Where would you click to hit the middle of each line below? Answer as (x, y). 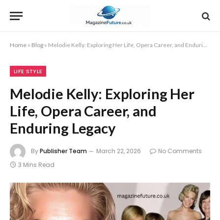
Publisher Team (63, 151)
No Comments (180, 151)
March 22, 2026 (119, 151)
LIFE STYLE (28, 71)
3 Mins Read (36, 165)
